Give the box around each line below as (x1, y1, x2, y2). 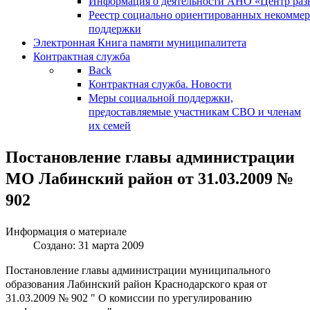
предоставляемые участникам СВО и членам (89, 106, 301, 118)
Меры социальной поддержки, (89, 92, 233, 104)
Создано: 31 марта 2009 (33, 239, 144, 251)
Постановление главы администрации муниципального (6, 264, 271, 276)
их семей (89, 120, 131, 131)
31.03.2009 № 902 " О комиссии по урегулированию (6, 291, 252, 304)
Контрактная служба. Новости (89, 78, 232, 90)
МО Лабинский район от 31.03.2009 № (6, 169, 293, 188)
